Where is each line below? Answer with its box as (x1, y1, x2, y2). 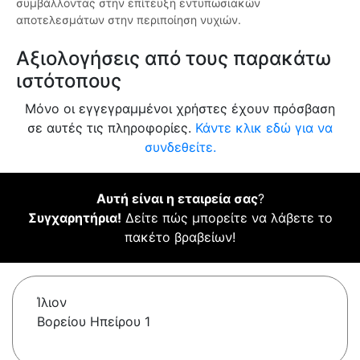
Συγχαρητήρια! (27, 210, 121, 227)
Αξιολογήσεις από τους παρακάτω (16, 47, 331, 71)
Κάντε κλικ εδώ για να (195, 120, 333, 137)
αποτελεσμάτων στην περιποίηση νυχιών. (16, 13, 241, 27)
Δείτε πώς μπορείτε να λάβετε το (121, 210, 333, 227)
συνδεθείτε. (144, 139, 216, 156)
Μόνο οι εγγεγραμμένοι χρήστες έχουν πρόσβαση (25, 100, 335, 117)
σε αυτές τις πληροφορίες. (27, 120, 195, 137)
